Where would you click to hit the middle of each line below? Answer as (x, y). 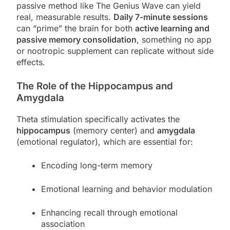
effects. (31, 62)
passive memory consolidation (76, 40)
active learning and (172, 28)
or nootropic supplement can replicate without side (115, 51)
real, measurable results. (65, 17)
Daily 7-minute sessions (161, 17)
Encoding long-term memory (97, 166)
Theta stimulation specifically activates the (98, 119)
